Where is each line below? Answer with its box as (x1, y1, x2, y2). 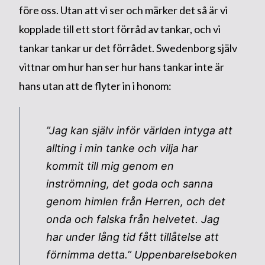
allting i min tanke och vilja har (46, 141, 198, 154)
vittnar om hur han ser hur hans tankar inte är (18, 60, 224, 73)
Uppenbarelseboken (134, 248, 237, 261)
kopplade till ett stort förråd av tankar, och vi (18, 22, 221, 35)
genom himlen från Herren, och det (46, 195, 225, 208)
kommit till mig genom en (46, 159, 174, 172)
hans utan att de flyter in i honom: (18, 79, 173, 92)
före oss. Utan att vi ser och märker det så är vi (18, 3, 228, 17)
